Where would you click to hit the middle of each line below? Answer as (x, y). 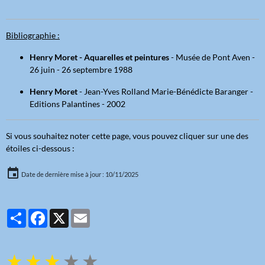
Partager (42, 214)
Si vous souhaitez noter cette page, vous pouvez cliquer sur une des (127, 136)
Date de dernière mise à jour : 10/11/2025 (79, 174)
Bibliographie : (33, 35)
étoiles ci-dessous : (40, 148)
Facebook (65, 214)
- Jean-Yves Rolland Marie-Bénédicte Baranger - (165, 92)
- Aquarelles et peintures (123, 57)
